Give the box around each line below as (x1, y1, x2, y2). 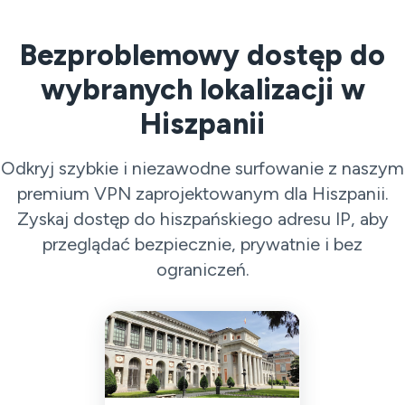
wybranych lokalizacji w (40, 72, 365, 107)
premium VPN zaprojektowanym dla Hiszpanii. (16, 183, 389, 204)
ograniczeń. (155, 259, 250, 280)
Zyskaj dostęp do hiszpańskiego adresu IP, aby (16, 208, 389, 230)
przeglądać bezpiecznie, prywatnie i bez (42, 233, 363, 255)
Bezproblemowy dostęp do (20, 38, 385, 72)
